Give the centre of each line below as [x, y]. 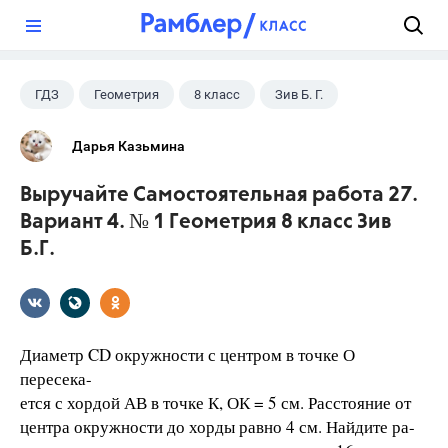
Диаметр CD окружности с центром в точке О [187, 354]
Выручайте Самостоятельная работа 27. [219, 195]
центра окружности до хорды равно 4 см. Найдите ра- [217, 426]
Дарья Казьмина [128, 146]
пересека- [56, 378]
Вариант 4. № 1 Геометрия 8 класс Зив [206, 222]
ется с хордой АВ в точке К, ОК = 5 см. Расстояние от [215, 402]
